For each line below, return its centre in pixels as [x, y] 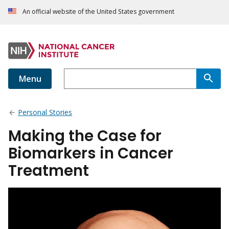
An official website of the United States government [98, 12]
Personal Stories [45, 112]
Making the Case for [85, 136]
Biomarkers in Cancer [91, 153]
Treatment [49, 171]
